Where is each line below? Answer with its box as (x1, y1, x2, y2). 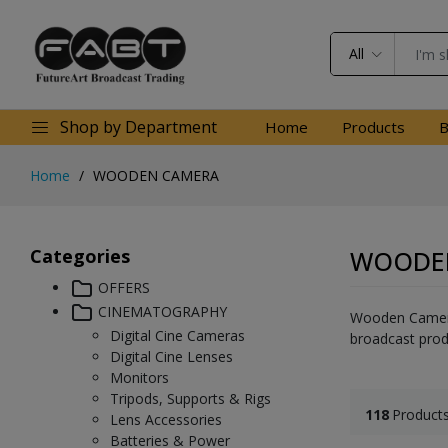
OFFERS (94, 277, 150, 297)
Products (342, 117, 405, 138)
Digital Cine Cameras (110, 326, 245, 346)
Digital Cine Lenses (110, 347, 233, 367)
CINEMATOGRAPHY (94, 302, 227, 322)
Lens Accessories (110, 410, 222, 430)
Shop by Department (60, 116, 217, 139)
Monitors (110, 368, 169, 388)
